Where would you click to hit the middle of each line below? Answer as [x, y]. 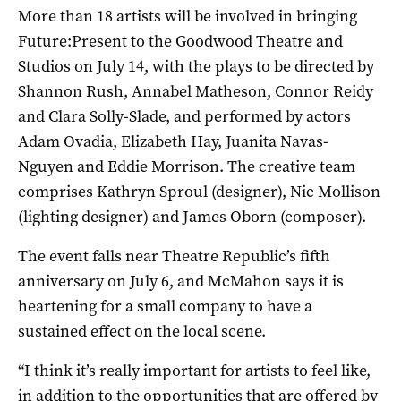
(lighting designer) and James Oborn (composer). [192, 216]
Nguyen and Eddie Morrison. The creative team [187, 166]
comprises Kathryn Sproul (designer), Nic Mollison [199, 191]
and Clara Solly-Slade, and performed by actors [184, 116]
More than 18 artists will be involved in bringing [188, 16]
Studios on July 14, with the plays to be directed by [196, 66]
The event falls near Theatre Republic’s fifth [174, 256]
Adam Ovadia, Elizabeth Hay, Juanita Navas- [173, 141]
